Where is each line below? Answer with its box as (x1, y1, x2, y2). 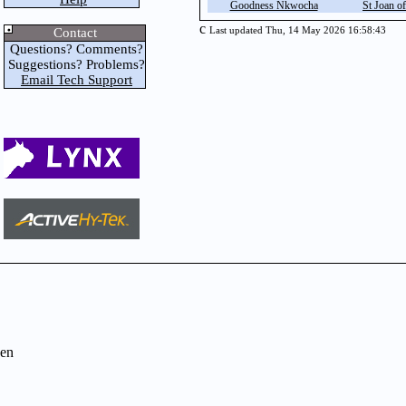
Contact (53, 25, 97, 40)
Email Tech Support (21, 72, 132, 87)
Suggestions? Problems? (5, 57, 145, 72)
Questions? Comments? (6, 42, 143, 56)
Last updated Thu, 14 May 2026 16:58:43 (209, 25, 386, 35)
